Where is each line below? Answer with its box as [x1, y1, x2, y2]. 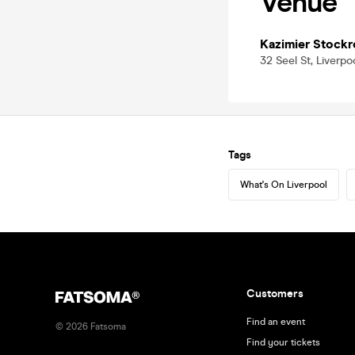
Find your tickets [246, 337, 320, 348]
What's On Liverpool [240, 179, 327, 190]
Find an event [246, 316, 305, 327]
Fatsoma [88, 321, 126, 332]
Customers [246, 287, 303, 300]
